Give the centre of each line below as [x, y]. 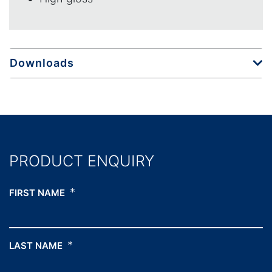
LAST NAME [36, 245]
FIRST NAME [37, 192]
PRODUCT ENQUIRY [82, 161]
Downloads [42, 63]
